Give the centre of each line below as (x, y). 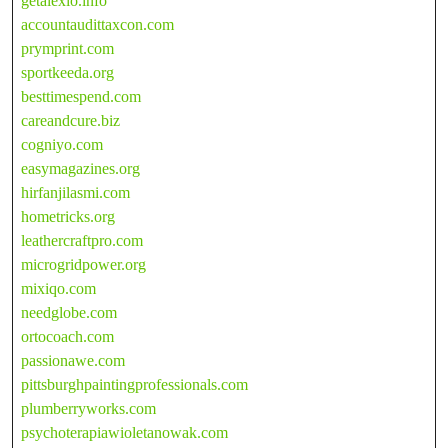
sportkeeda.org (67, 72)
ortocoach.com (67, 336)
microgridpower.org (83, 264)
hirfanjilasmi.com (75, 192)
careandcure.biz (70, 120)
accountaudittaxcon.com (97, 24)
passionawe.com (73, 360)
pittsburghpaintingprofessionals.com (134, 384)
